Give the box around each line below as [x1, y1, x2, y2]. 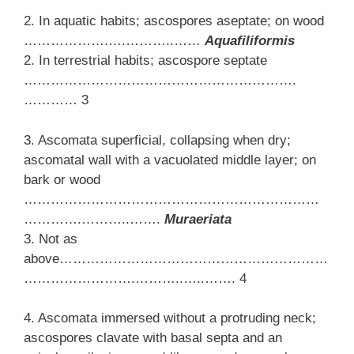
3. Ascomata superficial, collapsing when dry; [24, 132, 291, 148]
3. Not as [24, 231, 77, 247]
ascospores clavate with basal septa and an [24, 330, 282, 346]
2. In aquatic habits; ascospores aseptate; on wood [24, 13, 324, 29]
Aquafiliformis [205, 33, 295, 49]
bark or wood [24, 171, 100, 187]
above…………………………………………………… [24, 250, 328, 266]
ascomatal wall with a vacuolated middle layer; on [24, 152, 316, 168]
